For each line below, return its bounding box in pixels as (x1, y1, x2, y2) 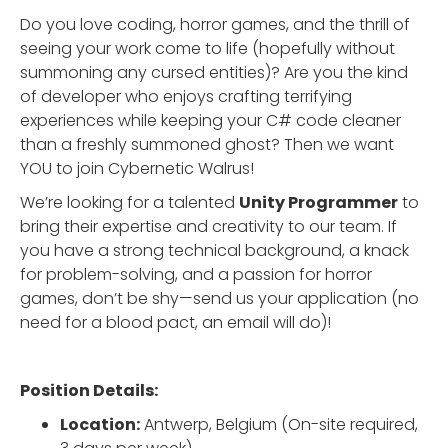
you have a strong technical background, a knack (20, 239, 409, 262)
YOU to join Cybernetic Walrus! (20, 157, 254, 180)
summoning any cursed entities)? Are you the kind (20, 61, 408, 84)
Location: (60, 413, 140, 436)
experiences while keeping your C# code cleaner (20, 109, 401, 132)
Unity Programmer (239, 191, 398, 214)
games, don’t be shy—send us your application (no (20, 287, 419, 310)
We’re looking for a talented (20, 191, 239, 214)
